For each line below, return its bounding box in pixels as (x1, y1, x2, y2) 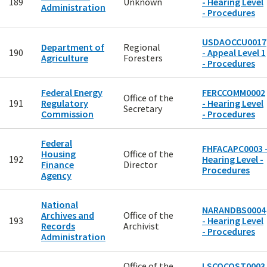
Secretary (123, 103, 162, 115)
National (41, 198, 78, 211)
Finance (41, 159, 74, 171)
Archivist (123, 220, 159, 232)
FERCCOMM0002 (202, 86, 265, 99)
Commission (41, 108, 94, 120)
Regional (123, 41, 160, 54)
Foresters (123, 52, 163, 64)
